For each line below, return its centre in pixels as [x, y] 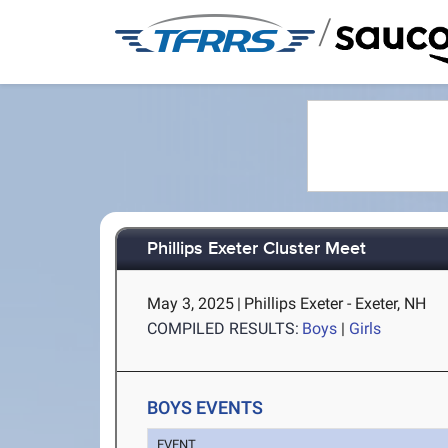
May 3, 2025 [191, 303]
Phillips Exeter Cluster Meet [257, 249]
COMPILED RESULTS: [223, 328]
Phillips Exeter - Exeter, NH [335, 303]
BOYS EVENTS [205, 407]
